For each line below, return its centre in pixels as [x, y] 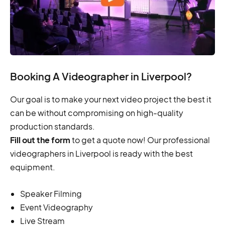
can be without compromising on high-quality [97, 113]
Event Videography [57, 207]
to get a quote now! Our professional [140, 140]
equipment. [33, 167]
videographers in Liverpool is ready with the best [101, 154]
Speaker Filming [51, 194]
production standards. [52, 127]
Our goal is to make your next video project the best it [111, 99]
